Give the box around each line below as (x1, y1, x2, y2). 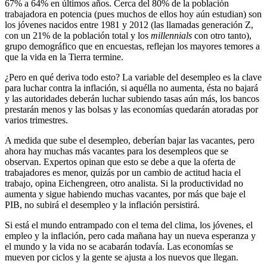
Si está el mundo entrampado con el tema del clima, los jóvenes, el (5, 220, 253, 231)
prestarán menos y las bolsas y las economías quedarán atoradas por (5, 104, 258, 115)
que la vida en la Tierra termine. (5, 52, 123, 63)
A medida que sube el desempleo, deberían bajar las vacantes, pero (5, 135, 254, 146)
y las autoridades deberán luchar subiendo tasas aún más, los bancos (5, 94, 259, 104)
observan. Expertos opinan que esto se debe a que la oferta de (5, 157, 235, 167)
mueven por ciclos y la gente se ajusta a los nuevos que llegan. (5, 252, 238, 263)
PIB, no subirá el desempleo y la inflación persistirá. (5, 200, 200, 210)
